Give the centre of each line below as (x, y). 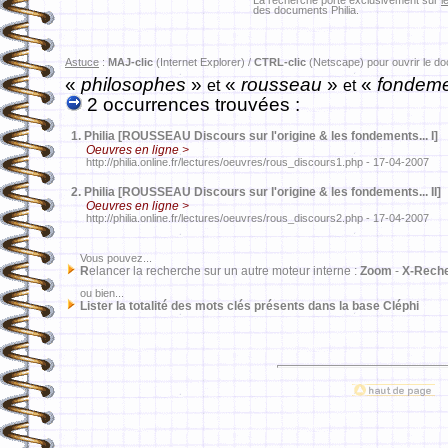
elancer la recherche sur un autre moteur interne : (224, 271)
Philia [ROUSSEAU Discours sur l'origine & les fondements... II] (262, 192)
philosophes (136, 84)
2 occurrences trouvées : (191, 104)
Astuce (82, 62)
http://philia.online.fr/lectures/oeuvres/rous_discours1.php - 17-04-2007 (247, 162)
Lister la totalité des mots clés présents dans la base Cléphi (249, 306)
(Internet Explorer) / (203, 62)
